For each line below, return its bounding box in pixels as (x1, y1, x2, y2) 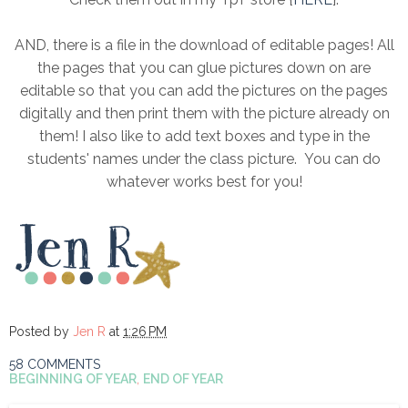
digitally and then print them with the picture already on (18, 105, 390, 123)
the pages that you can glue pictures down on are (37, 59, 371, 77)
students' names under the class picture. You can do (27, 150, 381, 168)
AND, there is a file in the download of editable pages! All (14, 36, 394, 55)
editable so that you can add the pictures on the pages (20, 82, 388, 100)
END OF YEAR (143, 372, 223, 387)
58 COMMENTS (9, 357, 100, 372)
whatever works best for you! (106, 173, 302, 191)
